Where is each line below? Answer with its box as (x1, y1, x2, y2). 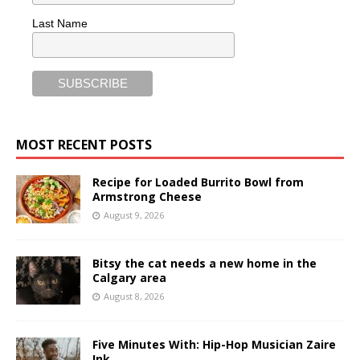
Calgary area (92, 270, 166, 286)
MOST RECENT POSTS (16, 136, 152, 154)
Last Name (32, 17, 88, 31)
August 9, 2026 (104, 209, 164, 222)
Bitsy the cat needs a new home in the (92, 256, 317, 272)
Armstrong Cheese (92, 189, 202, 205)
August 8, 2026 (104, 290, 164, 303)
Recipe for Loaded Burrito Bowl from (92, 174, 304, 190)
